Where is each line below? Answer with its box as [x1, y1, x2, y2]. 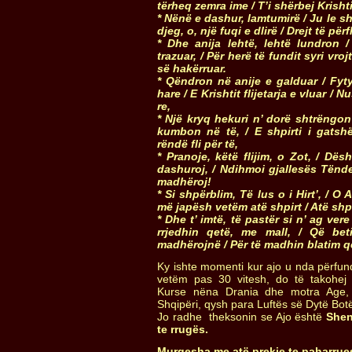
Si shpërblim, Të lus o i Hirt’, [165, 188, 321, 200]
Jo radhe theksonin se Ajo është [157, 310, 326, 323]
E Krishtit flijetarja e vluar [190, 87, 327, 100]
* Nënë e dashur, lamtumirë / [157, 12, 310, 24]
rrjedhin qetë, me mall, [157, 225, 291, 238]
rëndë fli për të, [157, 137, 238, 150]
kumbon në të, [157, 125, 240, 137]
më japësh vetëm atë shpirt [157, 200, 302, 213]
